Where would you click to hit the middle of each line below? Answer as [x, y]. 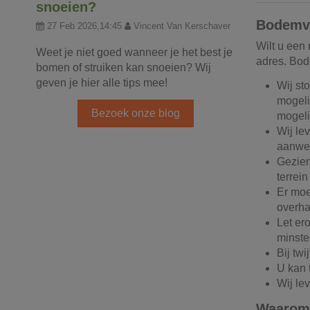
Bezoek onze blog [135, 113]
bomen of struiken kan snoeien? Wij [124, 67]
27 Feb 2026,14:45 [84, 26]
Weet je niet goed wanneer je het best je [134, 52]
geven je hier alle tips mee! [102, 82]
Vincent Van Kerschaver [182, 26]
